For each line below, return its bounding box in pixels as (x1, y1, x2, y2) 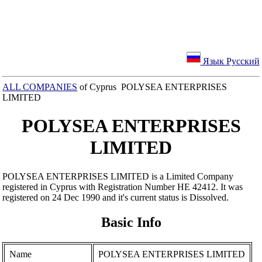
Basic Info (101, 214, 161, 230)
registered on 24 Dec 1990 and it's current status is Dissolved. (2, 192, 229, 202)
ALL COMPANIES (2, 82, 78, 92)
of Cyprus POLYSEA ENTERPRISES (77, 82, 227, 92)
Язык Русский (200, 56, 260, 66)
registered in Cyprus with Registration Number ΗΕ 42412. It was (2, 181, 243, 192)
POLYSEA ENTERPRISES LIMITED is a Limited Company (2, 171, 234, 181)
